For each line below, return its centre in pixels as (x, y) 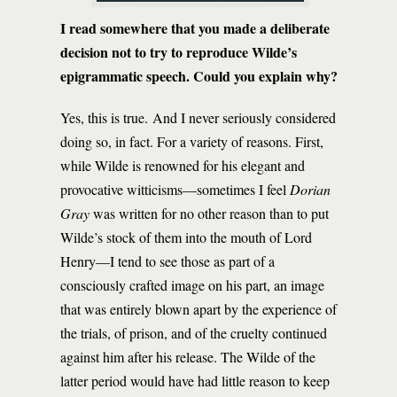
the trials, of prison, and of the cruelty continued (194, 333)
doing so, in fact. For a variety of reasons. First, (192, 141)
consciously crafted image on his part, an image (192, 285)
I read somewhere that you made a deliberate (195, 28)
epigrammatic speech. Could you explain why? (199, 76)
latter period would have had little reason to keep (195, 381)
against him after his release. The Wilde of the (188, 357)
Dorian (310, 189)
